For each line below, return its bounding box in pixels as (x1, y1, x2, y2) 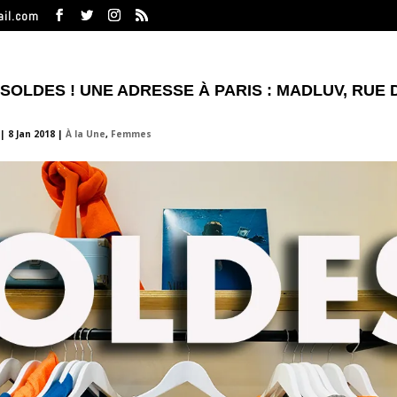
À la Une (65, 128, 105, 140)
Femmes (110, 128, 152, 140)
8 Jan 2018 (7, 128, 55, 140)
